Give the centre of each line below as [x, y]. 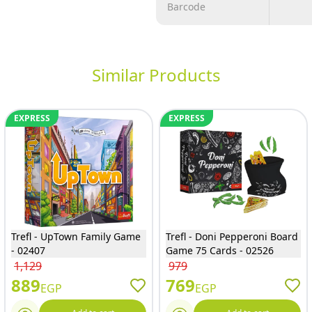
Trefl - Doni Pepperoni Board [232, 236]
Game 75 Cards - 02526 [220, 250]
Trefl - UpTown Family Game [76, 236]
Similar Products [156, 75]
